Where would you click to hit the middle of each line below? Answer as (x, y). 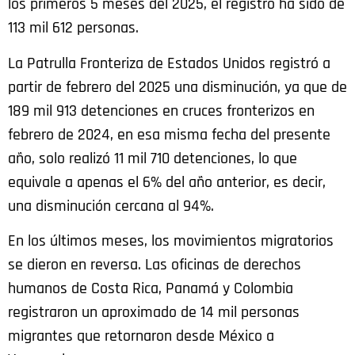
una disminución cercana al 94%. (111, 206)
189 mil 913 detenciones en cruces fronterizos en (161, 111)
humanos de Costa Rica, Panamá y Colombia (151, 289)
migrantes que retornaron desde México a (141, 336)
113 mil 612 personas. (75, 28)
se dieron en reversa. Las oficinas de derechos (155, 265)
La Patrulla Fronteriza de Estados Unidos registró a (169, 63)
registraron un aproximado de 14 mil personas (154, 313)
